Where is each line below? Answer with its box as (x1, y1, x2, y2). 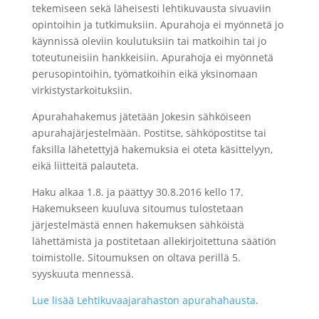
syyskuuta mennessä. (31, 267, 134, 281)
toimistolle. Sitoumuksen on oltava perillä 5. (31, 251, 241, 264)
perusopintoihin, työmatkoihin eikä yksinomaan (31, 67, 258, 80)
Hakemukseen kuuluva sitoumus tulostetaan (31, 202, 244, 215)
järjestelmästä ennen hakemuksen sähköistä (31, 218, 244, 231)
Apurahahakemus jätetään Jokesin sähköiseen (31, 110, 251, 123)
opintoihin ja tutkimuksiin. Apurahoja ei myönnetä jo (31, 18, 283, 31)
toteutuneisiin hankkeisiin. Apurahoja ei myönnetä (31, 51, 273, 64)
